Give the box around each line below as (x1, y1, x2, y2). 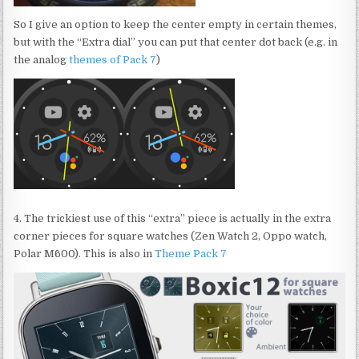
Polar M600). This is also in (14, 248, 155, 260)
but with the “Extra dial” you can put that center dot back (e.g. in (14, 36, 338, 49)
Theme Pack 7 (155, 248, 228, 260)
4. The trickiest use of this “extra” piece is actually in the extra (14, 212, 332, 225)
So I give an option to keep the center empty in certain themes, (14, 18, 337, 31)
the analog (14, 54, 70, 67)
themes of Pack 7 (69, 54, 157, 67)
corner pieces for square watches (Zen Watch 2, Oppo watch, (14, 230, 328, 243)
